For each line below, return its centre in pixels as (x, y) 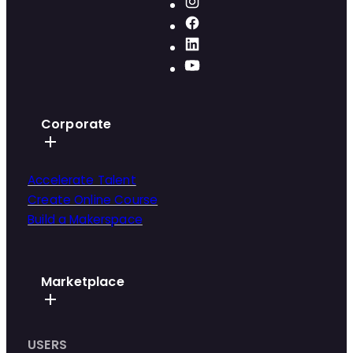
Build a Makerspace (85, 220)
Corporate (76, 124)
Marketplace (83, 281)
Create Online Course (93, 200)
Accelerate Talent (82, 180)
